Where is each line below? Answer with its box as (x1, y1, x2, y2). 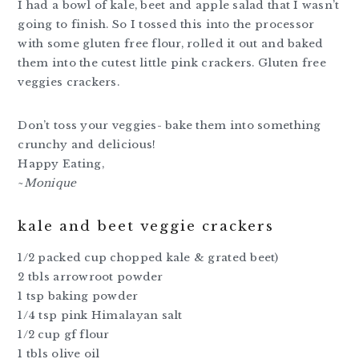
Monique (23, 176, 77, 191)
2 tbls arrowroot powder (18, 270, 163, 284)
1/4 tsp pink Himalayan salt (18, 309, 183, 323)
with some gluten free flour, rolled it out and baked (18, 37, 324, 51)
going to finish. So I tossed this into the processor (18, 18, 315, 32)
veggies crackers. (18, 75, 119, 90)
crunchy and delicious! (18, 138, 156, 152)
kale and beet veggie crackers (18, 218, 275, 236)
